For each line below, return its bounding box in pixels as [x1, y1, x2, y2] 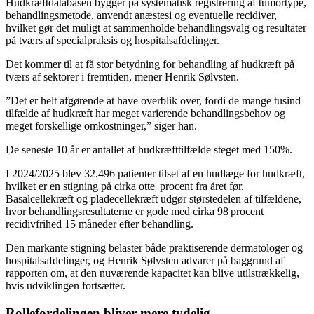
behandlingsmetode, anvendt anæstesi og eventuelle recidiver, [6, 9, 277, 22]
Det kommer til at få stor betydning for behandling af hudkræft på [6, 58, 294, 71]
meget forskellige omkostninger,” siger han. [6, 120, 200, 132]
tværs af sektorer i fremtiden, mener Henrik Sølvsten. [6, 71, 242, 83]
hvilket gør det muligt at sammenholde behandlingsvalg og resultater [6, 22, 306, 34]
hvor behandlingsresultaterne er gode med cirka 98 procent [6, 205, 264, 218]
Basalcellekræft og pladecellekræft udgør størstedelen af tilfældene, [6, 193, 301, 205]
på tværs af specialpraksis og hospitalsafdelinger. [6, 34, 219, 47]
